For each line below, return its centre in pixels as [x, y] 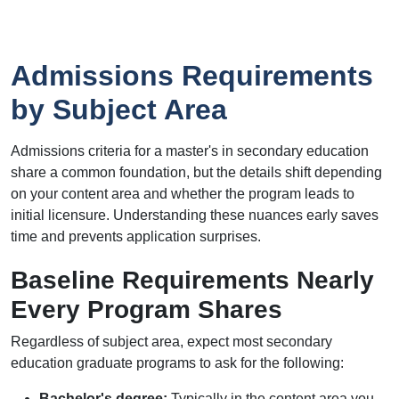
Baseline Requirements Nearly [192, 280]
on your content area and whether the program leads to [183, 194]
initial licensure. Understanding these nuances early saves [195, 215]
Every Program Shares [147, 309]
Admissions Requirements [192, 76]
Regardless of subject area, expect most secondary [171, 342]
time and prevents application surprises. [136, 236]
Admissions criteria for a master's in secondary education [190, 151]
